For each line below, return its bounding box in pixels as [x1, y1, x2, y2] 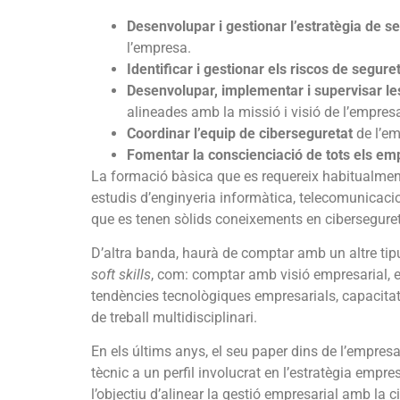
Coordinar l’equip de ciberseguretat [127, 124, 353, 142]
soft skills [91, 265, 151, 283]
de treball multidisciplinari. [91, 308, 257, 326]
